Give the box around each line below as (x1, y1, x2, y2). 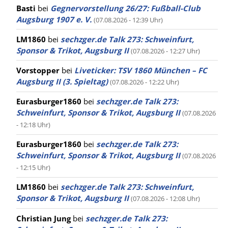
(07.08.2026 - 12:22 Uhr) (110, 77, 179, 87)
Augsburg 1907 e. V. (16, 14, 92, 24)
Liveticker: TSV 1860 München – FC (74, 65, 207, 75)
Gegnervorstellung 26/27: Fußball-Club (50, 3, 201, 13)
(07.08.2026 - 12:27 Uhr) (131, 46, 200, 55)
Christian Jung (16, 213, 71, 223)
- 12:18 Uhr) (16, 120, 50, 130)
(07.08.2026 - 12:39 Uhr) (94, 15, 163, 24)
